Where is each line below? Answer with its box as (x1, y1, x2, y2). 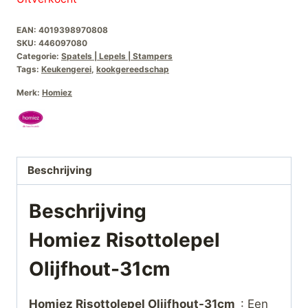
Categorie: (16, 50, 61, 61)
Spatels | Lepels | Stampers (61, 50, 173, 61)
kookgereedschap (96, 63, 169, 74)
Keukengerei (41, 63, 91, 74)
